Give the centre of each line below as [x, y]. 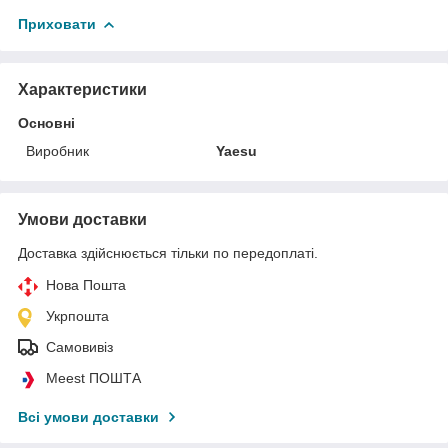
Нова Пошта [86, 284]
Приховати [57, 23]
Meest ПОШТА [93, 377]
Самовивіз [79, 346]
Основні [46, 122]
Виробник [57, 150]
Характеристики [82, 89]
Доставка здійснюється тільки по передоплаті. [168, 252]
